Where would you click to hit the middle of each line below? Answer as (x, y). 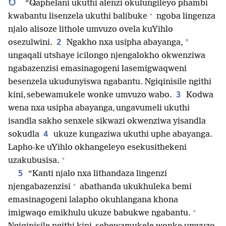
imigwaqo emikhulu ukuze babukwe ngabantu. (99, 213)
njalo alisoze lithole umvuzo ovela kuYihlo (91, 30)
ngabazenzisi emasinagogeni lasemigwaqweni (97, 69)
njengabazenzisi (39, 187)
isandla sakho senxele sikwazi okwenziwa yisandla (107, 122)
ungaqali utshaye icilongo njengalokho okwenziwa (107, 56)
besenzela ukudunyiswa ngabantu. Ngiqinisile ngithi (110, 82)
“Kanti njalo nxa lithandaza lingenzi (97, 174)
